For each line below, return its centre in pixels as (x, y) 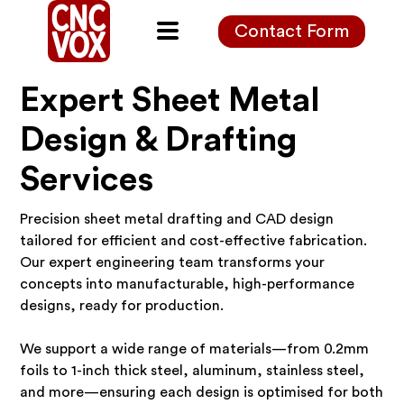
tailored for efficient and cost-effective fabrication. (194, 241)
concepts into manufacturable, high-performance (188, 284)
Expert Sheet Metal (170, 100)
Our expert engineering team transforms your (173, 262)
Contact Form (292, 31)
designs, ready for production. (122, 306)
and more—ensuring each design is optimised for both (202, 392)
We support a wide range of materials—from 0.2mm (195, 349)
